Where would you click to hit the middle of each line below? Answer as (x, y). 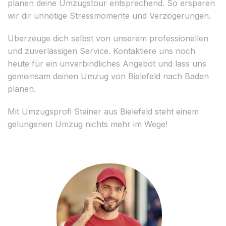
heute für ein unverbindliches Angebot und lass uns (107, 63)
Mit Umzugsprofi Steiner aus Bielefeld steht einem (103, 111)
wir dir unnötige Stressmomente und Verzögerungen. (109, 15)
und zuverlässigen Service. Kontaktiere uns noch (101, 51)
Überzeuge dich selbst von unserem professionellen (108, 38)
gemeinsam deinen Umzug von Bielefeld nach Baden (108, 76)
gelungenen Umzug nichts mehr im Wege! (88, 124)
